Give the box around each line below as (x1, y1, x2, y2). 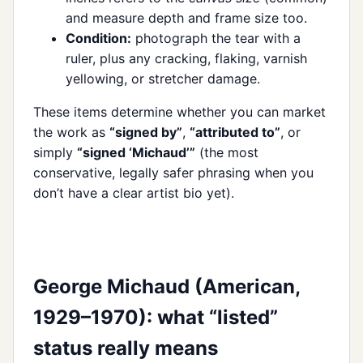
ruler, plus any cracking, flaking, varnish (66, 49, 307, 66)
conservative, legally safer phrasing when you (33, 164, 314, 181)
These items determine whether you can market (33, 103, 326, 120)
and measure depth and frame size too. (66, 9, 307, 26)
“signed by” (109, 123, 182, 140)
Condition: (66, 29, 131, 46)
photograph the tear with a (131, 29, 301, 46)
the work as (33, 123, 109, 140)
